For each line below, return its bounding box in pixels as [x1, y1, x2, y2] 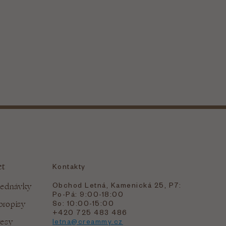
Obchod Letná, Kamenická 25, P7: [52, 181, 182, 190]
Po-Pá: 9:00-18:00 [52, 190, 124, 199]
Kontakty [52, 162, 86, 171]
